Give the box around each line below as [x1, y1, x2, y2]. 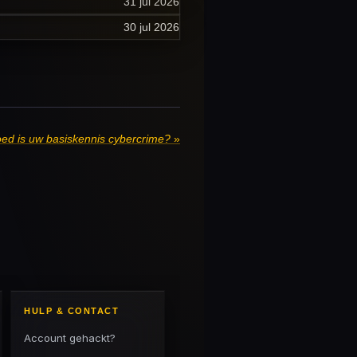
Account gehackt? [24, 331, 116, 344]
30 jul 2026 [124, 21, 179, 34]
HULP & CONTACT [24, 306, 120, 316]
